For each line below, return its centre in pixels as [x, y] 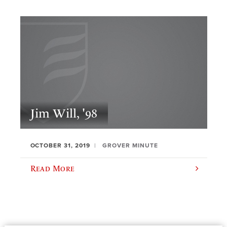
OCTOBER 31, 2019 [60, 146]
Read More [52, 168]
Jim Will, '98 [64, 113]
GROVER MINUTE [130, 146]
